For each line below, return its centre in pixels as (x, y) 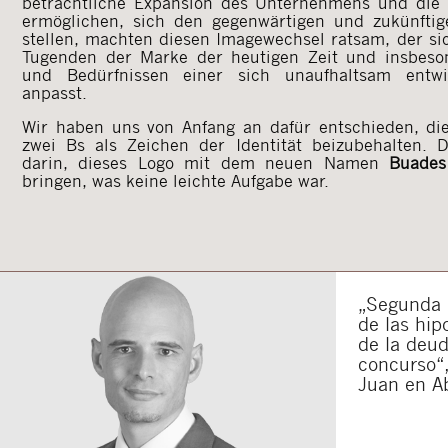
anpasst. (54, 92)
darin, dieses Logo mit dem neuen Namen (205, 162)
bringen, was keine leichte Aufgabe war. (175, 180)
